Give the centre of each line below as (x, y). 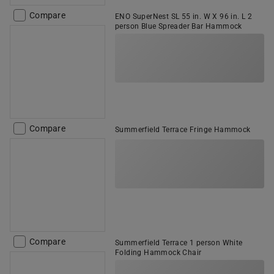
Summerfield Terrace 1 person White (179, 243)
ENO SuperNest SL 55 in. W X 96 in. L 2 (184, 17)
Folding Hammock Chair (158, 253)
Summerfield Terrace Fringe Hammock (183, 130)
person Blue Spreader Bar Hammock (179, 26)
